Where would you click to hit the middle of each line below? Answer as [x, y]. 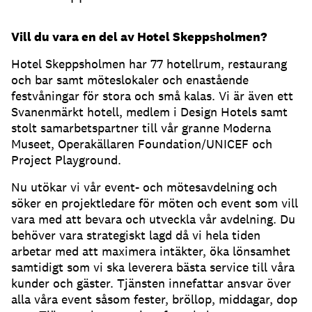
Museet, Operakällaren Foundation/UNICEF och [142, 143]
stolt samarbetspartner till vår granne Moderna [141, 127]
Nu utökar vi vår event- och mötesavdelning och [144, 187]
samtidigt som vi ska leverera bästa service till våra [153, 267]
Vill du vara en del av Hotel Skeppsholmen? [139, 36]
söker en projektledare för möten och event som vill [155, 203]
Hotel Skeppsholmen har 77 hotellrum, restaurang [149, 63]
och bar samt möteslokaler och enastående [130, 79]
